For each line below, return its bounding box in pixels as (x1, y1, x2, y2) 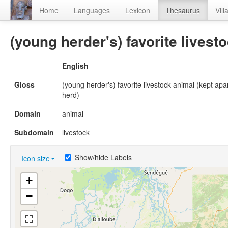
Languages (74, 5, 110, 15)
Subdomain (14, 127, 54, 138)
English (62, 61, 89, 71)
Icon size (21, 153, 50, 164)
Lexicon (125, 5, 150, 15)
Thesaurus (165, 5, 200, 15)
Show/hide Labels (75, 152, 132, 163)
